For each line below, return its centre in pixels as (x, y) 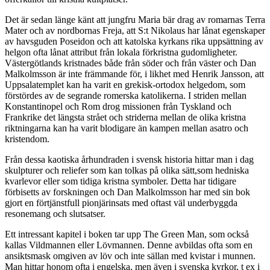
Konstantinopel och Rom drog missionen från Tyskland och (118, 107)
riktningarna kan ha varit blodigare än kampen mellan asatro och (127, 128)
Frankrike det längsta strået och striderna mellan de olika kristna (125, 118)
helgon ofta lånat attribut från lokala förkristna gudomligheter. (121, 52)
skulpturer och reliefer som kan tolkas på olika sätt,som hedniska (127, 171)
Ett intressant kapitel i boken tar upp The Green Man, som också (127, 234)
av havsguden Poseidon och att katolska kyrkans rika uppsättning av (134, 42)
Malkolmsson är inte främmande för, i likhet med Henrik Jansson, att (134, 74)
